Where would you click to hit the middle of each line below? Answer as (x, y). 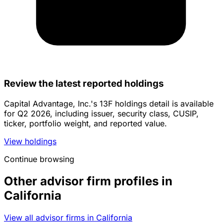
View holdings (30, 141)
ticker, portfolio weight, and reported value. (85, 123)
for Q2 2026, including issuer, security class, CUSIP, (101, 113)
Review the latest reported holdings (84, 84)
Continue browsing (39, 159)
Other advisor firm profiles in (88, 181)
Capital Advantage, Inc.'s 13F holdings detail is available (109, 103)
